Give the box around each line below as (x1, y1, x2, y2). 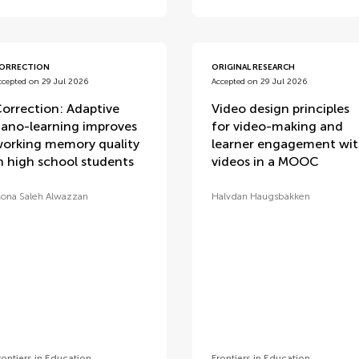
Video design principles (211, 101, 349, 116)
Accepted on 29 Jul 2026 (211, 77, 307, 87)
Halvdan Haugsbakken (211, 191, 310, 202)
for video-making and (211, 119, 343, 134)
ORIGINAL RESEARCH (211, 63, 295, 72)
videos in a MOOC (211, 154, 319, 169)
